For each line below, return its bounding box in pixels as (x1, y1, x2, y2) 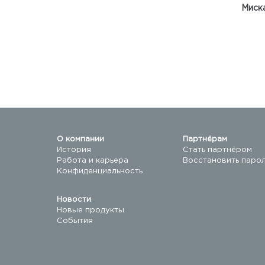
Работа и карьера (57, 157, 128, 164)
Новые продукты (57, 207, 124, 214)
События (57, 218, 93, 224)
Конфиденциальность (57, 168, 143, 174)
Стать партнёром (183, 147, 252, 153)
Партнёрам (183, 136, 227, 143)
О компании (57, 136, 104, 143)
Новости (57, 196, 91, 203)
